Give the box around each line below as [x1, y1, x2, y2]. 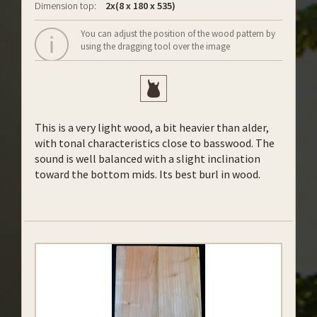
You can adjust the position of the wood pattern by [81, 28, 275, 40]
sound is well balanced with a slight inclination [35, 151, 260, 166]
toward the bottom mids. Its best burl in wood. [35, 167, 260, 181]
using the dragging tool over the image [81, 40, 230, 52]
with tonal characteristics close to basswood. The [35, 136, 275, 150]
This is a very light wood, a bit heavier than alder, [35, 120, 269, 134]
